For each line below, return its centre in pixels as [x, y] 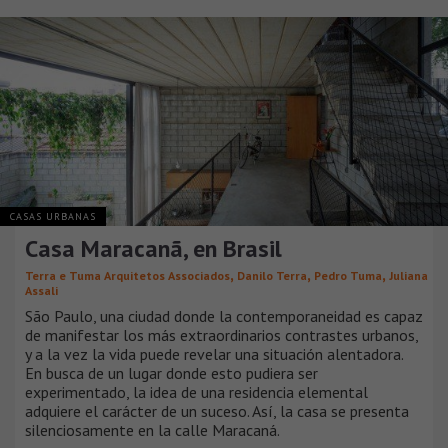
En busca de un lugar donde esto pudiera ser [171, 373]
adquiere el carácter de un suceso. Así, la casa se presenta [217, 411]
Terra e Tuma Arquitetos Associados [127, 276]
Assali [41, 291]
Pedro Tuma [348, 276]
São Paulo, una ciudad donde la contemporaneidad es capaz [224, 316]
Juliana [408, 276]
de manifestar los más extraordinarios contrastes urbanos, [221, 335]
